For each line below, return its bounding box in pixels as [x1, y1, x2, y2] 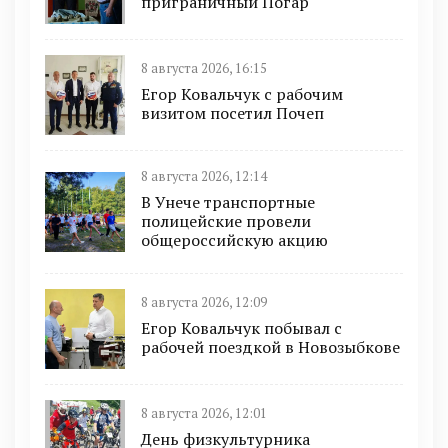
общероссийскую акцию [141, 228, 328, 251]
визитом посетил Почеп [141, 102, 324, 125]
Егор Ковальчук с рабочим [141, 83, 343, 106]
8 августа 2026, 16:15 [141, 60, 267, 78]
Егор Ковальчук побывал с [141, 317, 342, 340]
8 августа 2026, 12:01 [141, 405, 267, 423]
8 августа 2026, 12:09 [141, 294, 267, 312]
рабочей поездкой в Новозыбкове [141, 336, 400, 359]
